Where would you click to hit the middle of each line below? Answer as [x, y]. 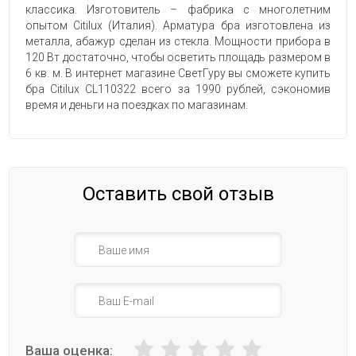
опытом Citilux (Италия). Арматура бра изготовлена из [178, 26]
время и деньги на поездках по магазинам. [137, 105]
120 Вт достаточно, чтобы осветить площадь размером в [178, 58]
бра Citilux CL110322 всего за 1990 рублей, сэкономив [178, 89]
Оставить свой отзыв [178, 194]
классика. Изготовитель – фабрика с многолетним [178, 10]
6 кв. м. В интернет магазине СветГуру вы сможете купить [178, 74]
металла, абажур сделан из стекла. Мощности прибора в [178, 42]
